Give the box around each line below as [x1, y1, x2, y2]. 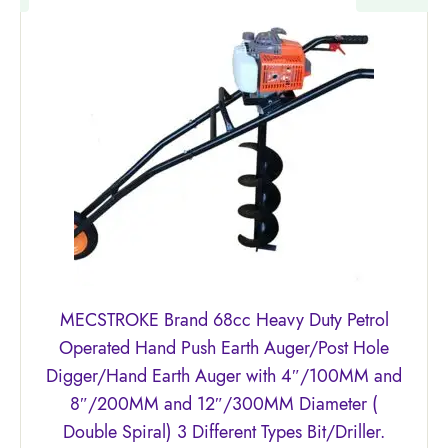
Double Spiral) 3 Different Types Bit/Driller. [63, 418, 385, 445]
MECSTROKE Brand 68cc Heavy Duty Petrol [59, 306, 389, 333]
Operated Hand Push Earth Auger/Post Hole [59, 334, 389, 361]
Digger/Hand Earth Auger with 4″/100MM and [46, 362, 402, 389]
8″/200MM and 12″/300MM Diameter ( [70, 390, 378, 417]
